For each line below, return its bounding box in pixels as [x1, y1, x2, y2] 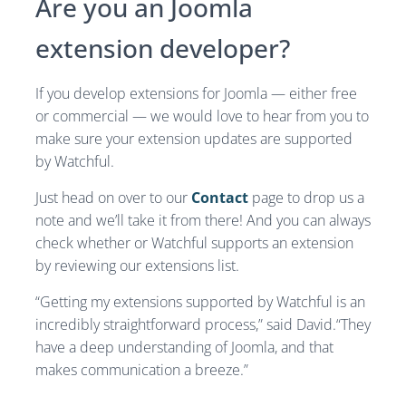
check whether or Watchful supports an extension [35, 233, 353, 254]
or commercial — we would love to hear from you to [35, 106, 369, 127]
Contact [191, 188, 248, 208]
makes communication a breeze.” [35, 360, 248, 381]
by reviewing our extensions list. [35, 256, 239, 276]
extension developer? [35, 31, 290, 66]
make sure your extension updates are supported [35, 129, 353, 150]
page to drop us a [248, 188, 364, 208]
